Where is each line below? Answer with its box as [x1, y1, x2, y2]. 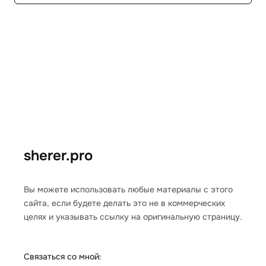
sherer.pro [24, 147, 93, 164]
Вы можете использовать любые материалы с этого [24, 184, 233, 195]
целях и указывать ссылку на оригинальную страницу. [24, 211, 242, 222]
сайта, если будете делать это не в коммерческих [24, 198, 225, 208]
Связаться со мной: [24, 251, 102, 262]
